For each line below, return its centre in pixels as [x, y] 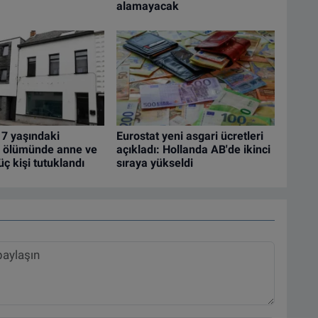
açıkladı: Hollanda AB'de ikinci [193, 149]
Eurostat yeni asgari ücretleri [190, 136]
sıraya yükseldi [154, 163]
